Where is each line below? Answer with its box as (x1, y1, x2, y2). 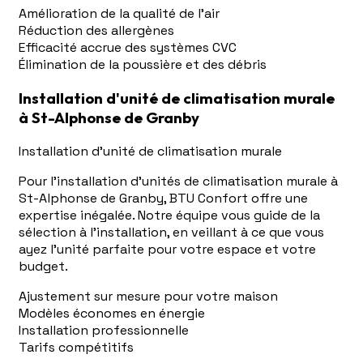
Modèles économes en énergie (19, 304, 205, 322)
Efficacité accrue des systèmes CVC (19, 39, 237, 57)
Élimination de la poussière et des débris (19, 56, 267, 74)
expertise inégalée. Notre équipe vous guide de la (19, 206, 320, 224)
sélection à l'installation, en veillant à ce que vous (19, 223, 324, 241)
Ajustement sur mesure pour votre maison (19, 287, 278, 305)
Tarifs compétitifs (19, 338, 134, 356)
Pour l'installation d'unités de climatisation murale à (19, 172, 338, 190)
